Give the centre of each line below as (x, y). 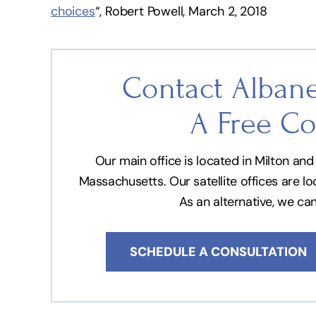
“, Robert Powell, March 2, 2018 (181, 11)
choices (73, 11)
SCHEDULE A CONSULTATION (219, 251)
